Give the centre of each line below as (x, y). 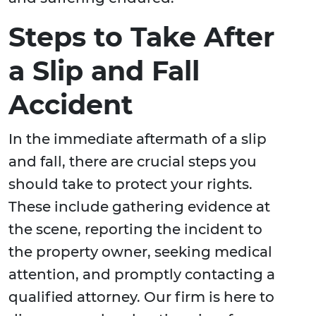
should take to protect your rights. (130, 184)
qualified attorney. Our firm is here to (141, 297)
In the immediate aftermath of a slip (138, 139)
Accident (71, 105)
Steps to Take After (141, 37)
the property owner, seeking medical (140, 252)
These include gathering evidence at (139, 207)
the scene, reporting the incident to (135, 230)
